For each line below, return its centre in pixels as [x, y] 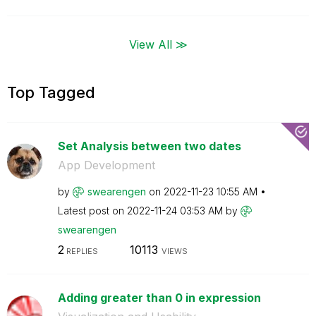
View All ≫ [158, 44]
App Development [106, 165]
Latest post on [92, 210]
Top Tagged [51, 92]
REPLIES [81, 251]
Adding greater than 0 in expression [159, 298]
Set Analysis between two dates [149, 146]
